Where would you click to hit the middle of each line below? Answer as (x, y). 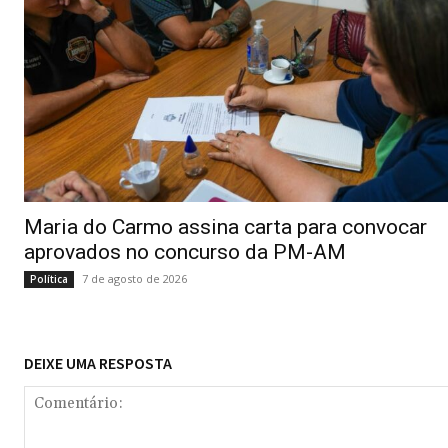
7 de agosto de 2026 (134, 279)
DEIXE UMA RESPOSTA (98, 363)
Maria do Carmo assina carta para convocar (225, 227)
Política (49, 279)
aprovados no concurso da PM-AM (185, 252)
